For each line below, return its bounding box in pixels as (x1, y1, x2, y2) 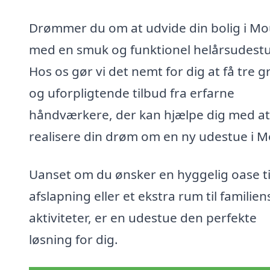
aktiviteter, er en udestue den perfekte (29, 209, 257, 227)
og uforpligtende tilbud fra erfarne (29, 84, 234, 101)
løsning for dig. (29, 231, 118, 248)
